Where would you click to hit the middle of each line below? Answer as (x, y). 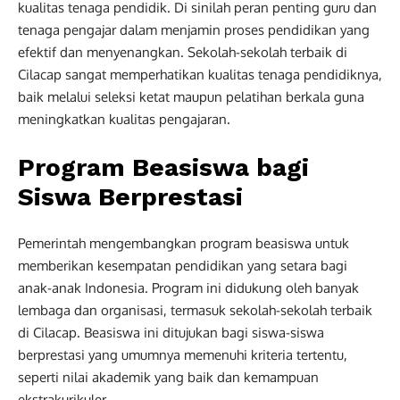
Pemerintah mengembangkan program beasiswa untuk (183, 243)
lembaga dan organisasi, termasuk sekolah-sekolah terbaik (195, 310)
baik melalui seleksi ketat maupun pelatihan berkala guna (191, 97)
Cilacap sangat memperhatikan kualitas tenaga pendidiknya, (200, 75)
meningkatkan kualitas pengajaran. (124, 119)
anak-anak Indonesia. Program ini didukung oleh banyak (188, 288)
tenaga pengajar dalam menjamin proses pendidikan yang (194, 30)
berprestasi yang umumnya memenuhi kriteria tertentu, (183, 355)
